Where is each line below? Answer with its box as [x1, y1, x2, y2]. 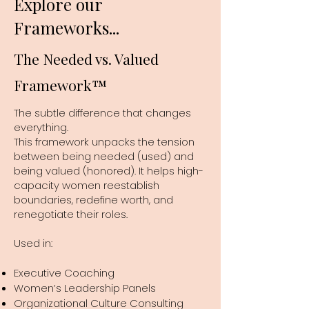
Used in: [14, 235, 52, 250]
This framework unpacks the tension [14, 134, 195, 149]
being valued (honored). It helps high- [14, 163, 203, 178]
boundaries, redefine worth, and [14, 192, 173, 207]
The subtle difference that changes [14, 105, 191, 120]
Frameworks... [14, 16, 119, 39]
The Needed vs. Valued [14, 48, 159, 68]
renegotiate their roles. [14, 206, 128, 221]
